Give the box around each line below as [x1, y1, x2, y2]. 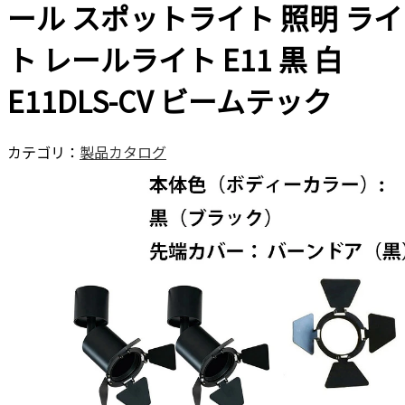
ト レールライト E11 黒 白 [7, 38, 343, 80]
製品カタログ [80, 140, 166, 163]
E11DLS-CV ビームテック [7, 80, 332, 122]
